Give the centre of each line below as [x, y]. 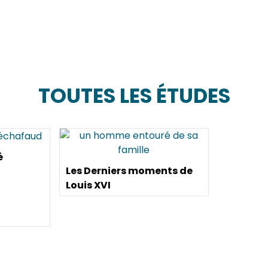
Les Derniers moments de [129, 171]
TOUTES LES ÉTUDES [134, 96]
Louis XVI [88, 185]
